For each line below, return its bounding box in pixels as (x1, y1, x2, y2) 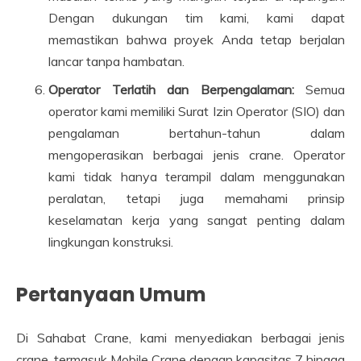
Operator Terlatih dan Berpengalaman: (48, 81, 294, 98)
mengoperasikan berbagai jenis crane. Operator (48, 147, 345, 163)
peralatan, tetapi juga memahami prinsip (48, 190, 345, 206)
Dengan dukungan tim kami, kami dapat (48, 10, 345, 26)
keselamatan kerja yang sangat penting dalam (48, 212, 345, 228)
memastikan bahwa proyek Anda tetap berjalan (48, 31, 345, 48)
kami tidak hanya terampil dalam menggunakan (48, 168, 345, 185)
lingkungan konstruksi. (48, 234, 173, 250)
